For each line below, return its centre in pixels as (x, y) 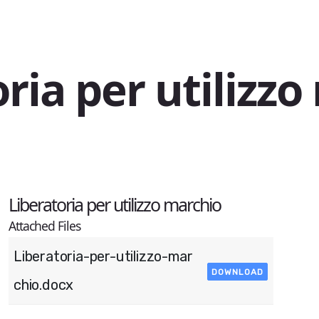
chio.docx (44, 285)
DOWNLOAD (237, 272)
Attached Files (44, 226)
